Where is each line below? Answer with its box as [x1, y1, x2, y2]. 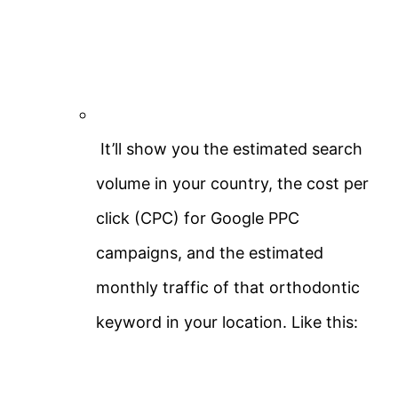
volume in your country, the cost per [96, 173, 369, 193]
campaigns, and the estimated [96, 243, 323, 262]
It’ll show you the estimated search [96, 139, 362, 158]
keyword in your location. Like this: [96, 312, 358, 331]
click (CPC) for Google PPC [96, 208, 299, 227]
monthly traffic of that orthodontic [96, 277, 360, 297]
